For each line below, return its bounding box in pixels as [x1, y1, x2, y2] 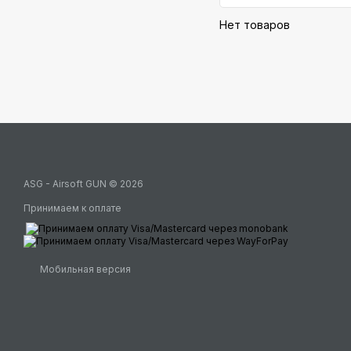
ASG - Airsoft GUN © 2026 [24, 178, 143, 190]
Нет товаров [219, 18, 290, 32]
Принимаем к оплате [24, 202, 121, 214]
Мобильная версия [38, 263, 131, 276]
